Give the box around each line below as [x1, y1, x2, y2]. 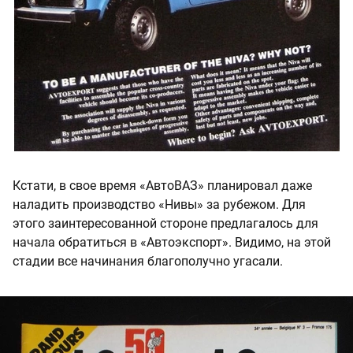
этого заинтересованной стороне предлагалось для [13, 216, 318, 232]
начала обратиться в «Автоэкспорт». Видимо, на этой [13, 235, 331, 251]
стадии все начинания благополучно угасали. [13, 254, 283, 269]
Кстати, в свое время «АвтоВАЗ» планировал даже [13, 178, 312, 194]
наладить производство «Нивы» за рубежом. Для [13, 197, 306, 213]
